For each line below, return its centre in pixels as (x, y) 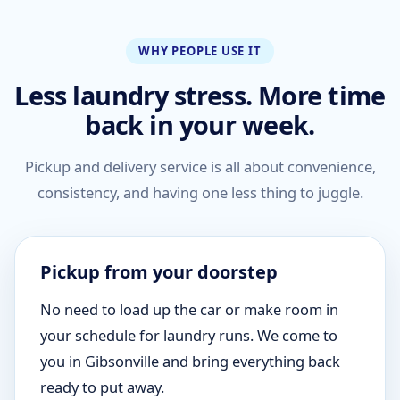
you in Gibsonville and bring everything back (190, 361)
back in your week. (200, 125)
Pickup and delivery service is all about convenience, (200, 167)
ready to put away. (102, 387)
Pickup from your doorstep (159, 272)
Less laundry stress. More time (200, 95)
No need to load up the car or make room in (189, 309)
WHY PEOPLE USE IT (200, 51)
